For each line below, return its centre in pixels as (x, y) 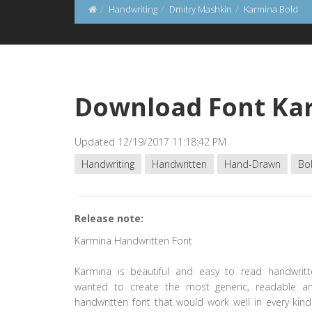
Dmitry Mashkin (201, 9)
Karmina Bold (271, 9)
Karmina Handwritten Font (133, 241)
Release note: (109, 218)
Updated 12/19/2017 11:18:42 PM (150, 142)
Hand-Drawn (252, 164)
